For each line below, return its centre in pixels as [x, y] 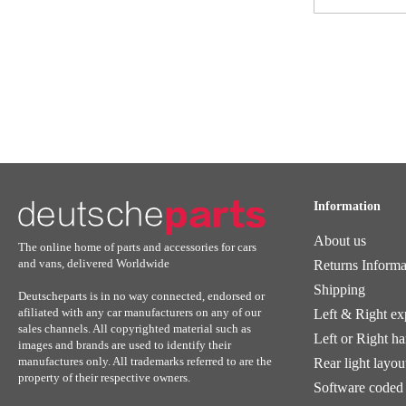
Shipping [339, 290]
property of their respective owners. [104, 377]
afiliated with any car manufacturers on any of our [140, 312]
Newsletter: [348, 55]
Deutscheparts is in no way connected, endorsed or [141, 296]
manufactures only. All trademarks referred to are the [145, 361]
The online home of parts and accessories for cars [137, 247]
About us [340, 241]
